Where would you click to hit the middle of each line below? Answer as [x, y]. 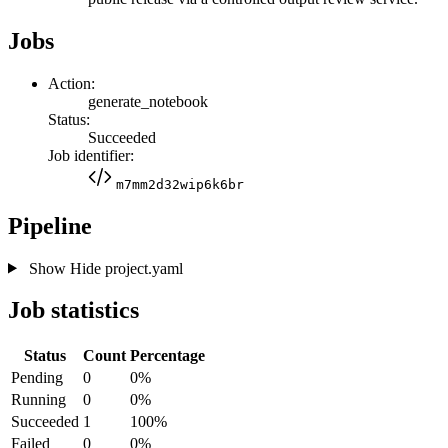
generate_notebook [148, 101]
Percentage [167, 356]
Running [38, 400]
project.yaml [141, 268]
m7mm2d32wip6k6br [180, 184]
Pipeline [50, 225]
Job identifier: [91, 155]
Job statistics [73, 310]
